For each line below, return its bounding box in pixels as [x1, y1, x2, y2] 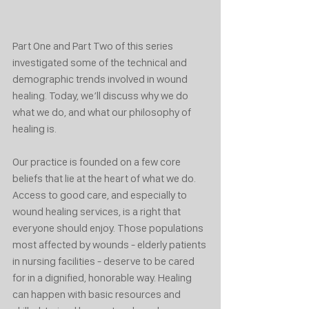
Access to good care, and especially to [12, 188, 189, 202]
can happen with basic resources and [12, 288, 183, 301]
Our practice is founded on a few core [12, 155, 183, 169]
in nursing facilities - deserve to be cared [12, 255, 197, 268]
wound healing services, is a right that [12, 205, 183, 219]
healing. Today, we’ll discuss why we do [12, 89, 190, 103]
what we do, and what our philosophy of [12, 106, 193, 119]
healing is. [12, 122, 57, 136]
